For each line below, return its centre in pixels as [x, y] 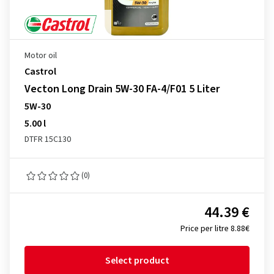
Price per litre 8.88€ [215, 229]
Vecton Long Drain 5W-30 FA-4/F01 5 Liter [122, 89]
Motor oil [41, 56]
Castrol [40, 72]
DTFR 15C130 [48, 139]
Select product [137, 261]
